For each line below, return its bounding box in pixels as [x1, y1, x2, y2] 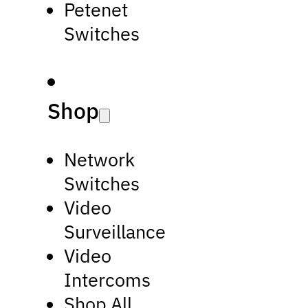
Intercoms [64, 267, 151, 291]
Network [64, 146, 135, 171]
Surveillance [64, 219, 166, 243]
